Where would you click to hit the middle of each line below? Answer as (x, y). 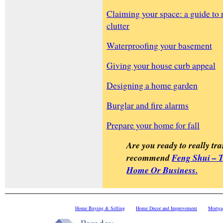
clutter (118, 25)
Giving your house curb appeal (161, 65)
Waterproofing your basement (159, 45)
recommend (149, 157)
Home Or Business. (162, 170)
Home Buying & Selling (100, 208)
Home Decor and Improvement (167, 208)
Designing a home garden (152, 85)
